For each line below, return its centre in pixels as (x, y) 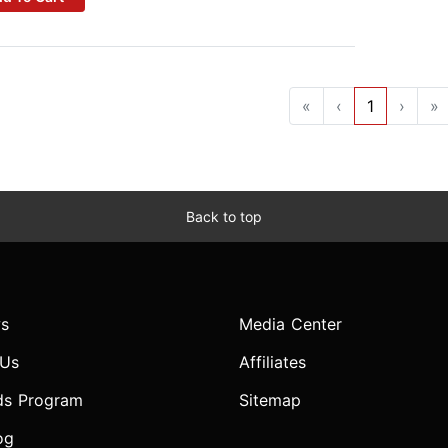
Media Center (290, 324)
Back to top (224, 217)
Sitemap (270, 400)
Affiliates (272, 362)
